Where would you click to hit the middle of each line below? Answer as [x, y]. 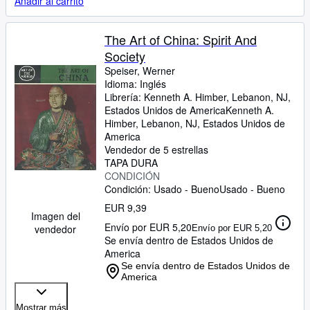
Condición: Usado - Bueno [162, 189]
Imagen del [55, 216]
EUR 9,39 [126, 208]
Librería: [124, 97]
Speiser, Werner [140, 71]
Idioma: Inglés [135, 84]
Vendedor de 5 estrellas [156, 149]
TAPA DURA [131, 163]
